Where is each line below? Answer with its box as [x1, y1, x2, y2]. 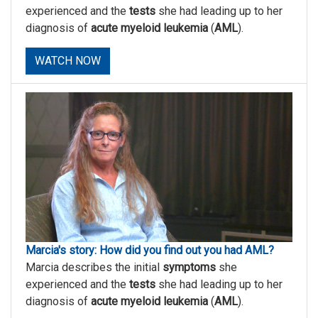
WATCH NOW [35, 53, 101, 67]
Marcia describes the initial [26, 261, 163, 274]
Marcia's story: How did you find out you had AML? [26, 243, 274, 257]
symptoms [163, 261, 216, 274]
